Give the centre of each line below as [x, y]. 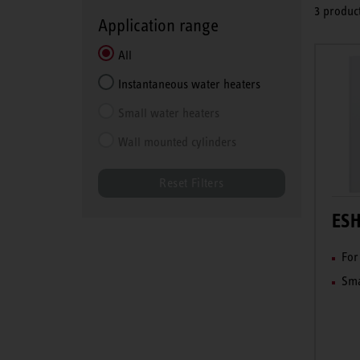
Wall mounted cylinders [177, 142]
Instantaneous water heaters [189, 84]
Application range [158, 25]
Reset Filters [192, 183]
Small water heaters [169, 113]
